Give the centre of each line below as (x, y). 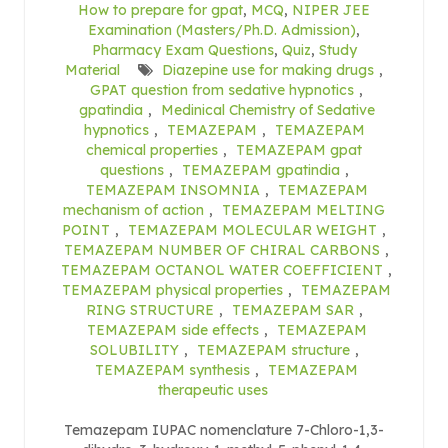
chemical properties (152, 149)
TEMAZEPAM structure (273, 349)
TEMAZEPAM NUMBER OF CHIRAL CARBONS (222, 249)
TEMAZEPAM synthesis (172, 369)
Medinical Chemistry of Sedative (267, 109)
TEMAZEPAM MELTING (303, 209)
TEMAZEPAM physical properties (172, 289)
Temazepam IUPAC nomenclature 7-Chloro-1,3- (224, 429)
